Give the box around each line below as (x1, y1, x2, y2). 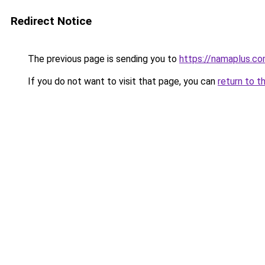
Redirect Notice (11, 14, 92, 28)
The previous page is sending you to (25, 53, 179, 64)
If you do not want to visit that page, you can (25, 76, 218, 87)
